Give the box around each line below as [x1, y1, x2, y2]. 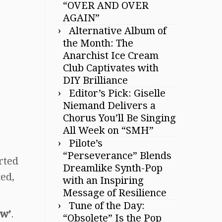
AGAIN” [63, 11, 100, 24]
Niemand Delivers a [63, 99, 156, 111]
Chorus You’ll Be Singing [63, 111, 176, 124]
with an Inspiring [63, 174, 144, 186]
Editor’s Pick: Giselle [69, 87, 166, 99]
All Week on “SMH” [63, 124, 154, 136]
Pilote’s [69, 137, 103, 149]
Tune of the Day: [69, 199, 145, 212]
